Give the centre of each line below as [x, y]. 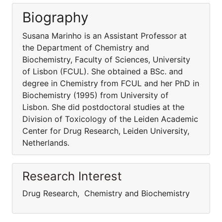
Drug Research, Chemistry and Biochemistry [106, 193]
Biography [55, 17]
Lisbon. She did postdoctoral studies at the [103, 107]
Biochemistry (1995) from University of [95, 95]
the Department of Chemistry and [86, 48]
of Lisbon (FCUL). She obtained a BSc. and [103, 71]
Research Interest [72, 176]
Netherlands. [46, 143]
